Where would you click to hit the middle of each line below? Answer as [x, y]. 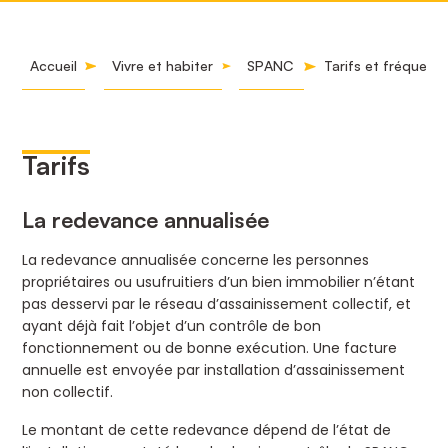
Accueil [54, 65]
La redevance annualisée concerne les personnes [196, 259]
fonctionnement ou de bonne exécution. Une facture [210, 347]
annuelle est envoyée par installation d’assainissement [214, 369]
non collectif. [68, 391]
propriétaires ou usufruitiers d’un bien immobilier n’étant [219, 281]
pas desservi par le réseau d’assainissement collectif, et [217, 303]
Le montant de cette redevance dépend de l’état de [207, 429]
